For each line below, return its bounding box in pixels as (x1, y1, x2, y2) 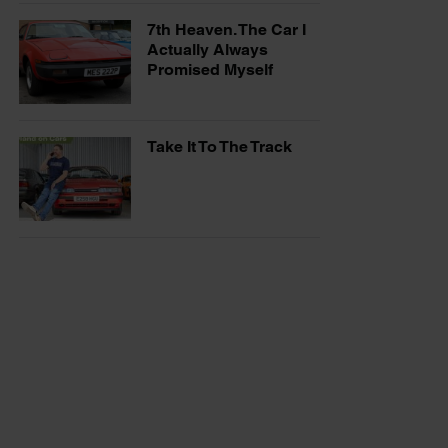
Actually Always (147, 39, 268, 59)
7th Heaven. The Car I (147, 19, 306, 39)
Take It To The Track (147, 136, 292, 156)
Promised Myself (147, 59, 273, 79)
